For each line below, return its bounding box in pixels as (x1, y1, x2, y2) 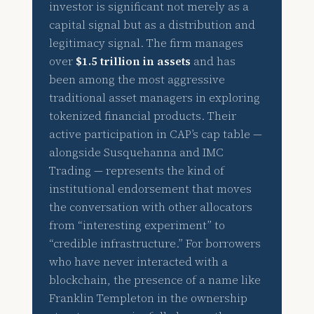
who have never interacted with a (49, 254, 228, 270)
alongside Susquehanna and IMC (49, 145, 224, 161)
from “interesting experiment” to (49, 218, 226, 233)
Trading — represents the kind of (49, 163, 225, 179)
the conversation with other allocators (49, 200, 253, 215)
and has (191, 54, 236, 69)
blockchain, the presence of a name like (49, 273, 261, 288)
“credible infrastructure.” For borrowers (49, 236, 261, 252)
